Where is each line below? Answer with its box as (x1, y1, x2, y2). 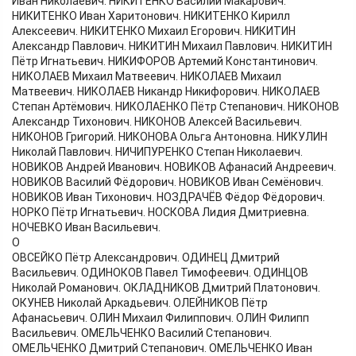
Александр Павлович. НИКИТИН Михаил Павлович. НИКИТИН (12, 40, 332, 53)
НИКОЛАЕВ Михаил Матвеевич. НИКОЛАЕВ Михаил (12, 70, 281, 83)
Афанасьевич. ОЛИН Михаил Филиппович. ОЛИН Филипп (12, 311, 309, 325)
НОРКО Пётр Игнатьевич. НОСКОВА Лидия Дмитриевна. (12, 206, 309, 219)
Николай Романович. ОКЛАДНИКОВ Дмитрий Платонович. (12, 281, 320, 295)
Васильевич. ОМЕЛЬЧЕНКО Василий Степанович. (12, 327, 272, 340)
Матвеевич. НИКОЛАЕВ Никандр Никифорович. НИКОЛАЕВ (12, 85, 320, 99)
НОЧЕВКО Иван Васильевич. (12, 221, 161, 234)
